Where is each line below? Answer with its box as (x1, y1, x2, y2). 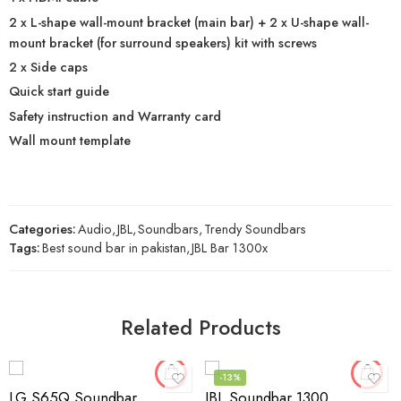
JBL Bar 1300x (192, 237, 268, 257)
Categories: (9, 218, 76, 238)
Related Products (120, 311, 281, 343)
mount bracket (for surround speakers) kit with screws (9, 32, 317, 52)
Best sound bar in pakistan (42, 237, 186, 257)
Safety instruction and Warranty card (9, 106, 221, 125)
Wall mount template (9, 131, 131, 149)
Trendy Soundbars (204, 218, 306, 238)
